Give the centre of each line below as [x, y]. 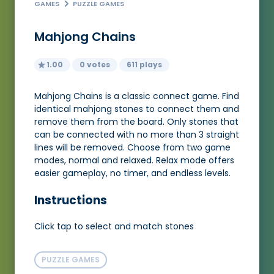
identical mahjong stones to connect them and [137, 109]
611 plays [144, 64]
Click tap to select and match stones [114, 227]
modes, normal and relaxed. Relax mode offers [134, 160]
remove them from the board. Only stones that [136, 121]
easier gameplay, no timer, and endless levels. [132, 173]
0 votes [95, 64]
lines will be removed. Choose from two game [132, 147]
